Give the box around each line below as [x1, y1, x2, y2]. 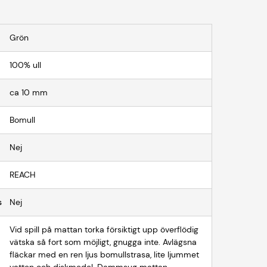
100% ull [10, 60, 42, 70]
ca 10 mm [10, 87, 48, 98]
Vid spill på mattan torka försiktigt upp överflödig [10, 224, 199, 235]
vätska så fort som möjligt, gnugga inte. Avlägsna [10, 237, 197, 247]
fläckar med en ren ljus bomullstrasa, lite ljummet [10, 249, 200, 260]
